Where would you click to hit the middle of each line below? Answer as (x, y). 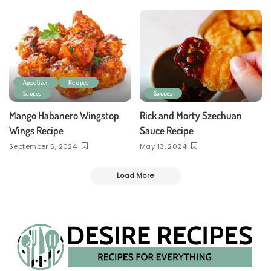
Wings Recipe (36, 130)
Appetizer (36, 82)
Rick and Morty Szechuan (191, 115)
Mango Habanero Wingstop (64, 115)
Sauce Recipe (167, 130)
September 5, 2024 (43, 146)
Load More (135, 175)
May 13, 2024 (163, 146)
